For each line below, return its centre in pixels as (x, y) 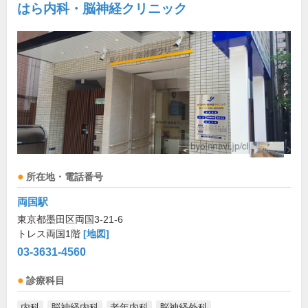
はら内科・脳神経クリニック (102, 9)
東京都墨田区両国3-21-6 (70, 220)
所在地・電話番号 (65, 177)
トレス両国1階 (50, 234)
